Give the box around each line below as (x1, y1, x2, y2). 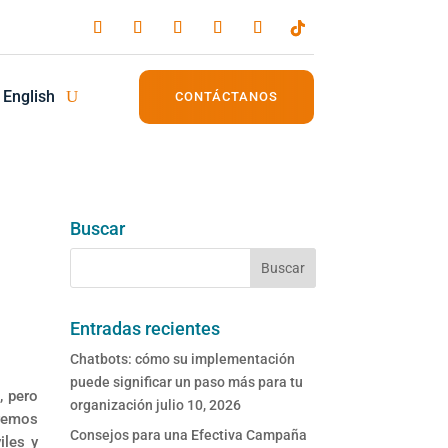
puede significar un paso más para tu (70, 374, 304, 391)
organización (70, 397, 154, 414)
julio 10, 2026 (156, 397, 242, 414)
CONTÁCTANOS (174, 89, 278, 104)
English (2, 87, 55, 106)
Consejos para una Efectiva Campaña (70, 427, 308, 444)
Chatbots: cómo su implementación (70, 351, 296, 368)
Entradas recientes (70, 318, 221, 340)
